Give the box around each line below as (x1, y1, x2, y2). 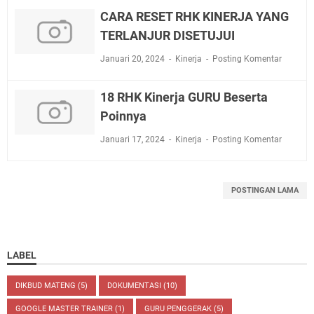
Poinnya (100, 108, 146, 123)
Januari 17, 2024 (100, 134, 167, 144)
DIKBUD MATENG (15, 280, 78, 290)
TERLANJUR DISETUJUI (100, 27, 235, 43)
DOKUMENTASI (107, 280, 163, 290)
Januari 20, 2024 (100, 53, 167, 64)
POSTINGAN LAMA (231, 185, 299, 195)
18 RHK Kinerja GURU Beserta (100, 89, 268, 104)
